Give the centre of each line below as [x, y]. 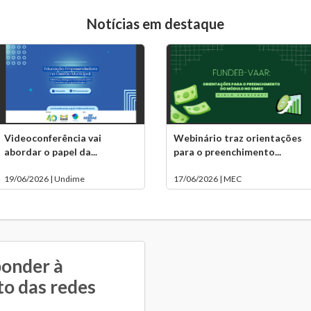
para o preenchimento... [227, 152]
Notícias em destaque [155, 24]
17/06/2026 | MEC [208, 179]
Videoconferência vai [52, 138]
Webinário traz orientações [238, 138]
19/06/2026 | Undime [44, 179]
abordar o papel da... [50, 152]
